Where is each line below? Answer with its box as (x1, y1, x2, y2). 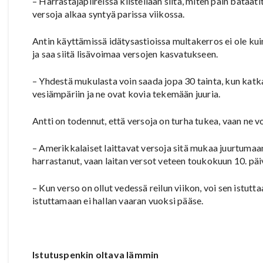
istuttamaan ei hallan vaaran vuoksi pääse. (32, 195, 204, 207)
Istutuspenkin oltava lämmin (32, 249, 159, 261)
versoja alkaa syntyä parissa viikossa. (32, 8, 185, 20)
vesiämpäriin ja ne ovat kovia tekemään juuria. (32, 88, 221, 100)
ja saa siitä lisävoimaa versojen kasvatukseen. (32, 48, 218, 60)
